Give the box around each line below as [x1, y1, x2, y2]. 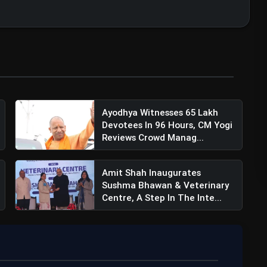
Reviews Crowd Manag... [102, 132, 204, 144]
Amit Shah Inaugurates [102, 167, 201, 179]
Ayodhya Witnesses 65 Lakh [102, 107, 219, 119]
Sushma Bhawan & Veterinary [102, 179, 229, 191]
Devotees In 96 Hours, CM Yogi [102, 119, 233, 131]
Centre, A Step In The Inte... [102, 192, 222, 204]
